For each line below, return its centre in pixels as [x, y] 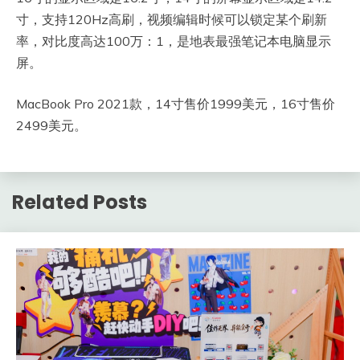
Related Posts [80, 202]
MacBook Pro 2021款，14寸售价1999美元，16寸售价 [176, 103]
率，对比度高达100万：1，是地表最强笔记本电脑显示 [174, 41]
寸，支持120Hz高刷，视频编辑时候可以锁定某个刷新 [172, 19]
